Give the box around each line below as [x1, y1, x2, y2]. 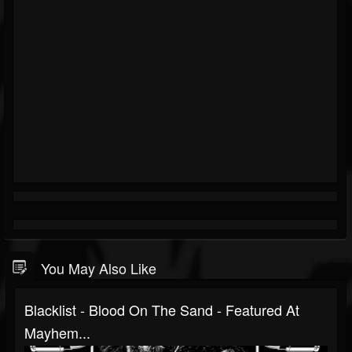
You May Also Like [41, 257, 156, 278]
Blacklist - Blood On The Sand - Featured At [24, 299, 299, 320]
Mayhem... [24, 321, 90, 343]
